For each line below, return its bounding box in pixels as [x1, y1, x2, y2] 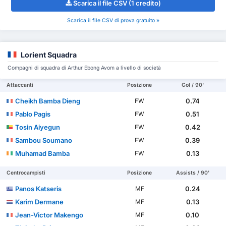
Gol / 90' [181, 81, 204, 88]
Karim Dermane [15, 197, 64, 206]
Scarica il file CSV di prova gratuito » [67, 17, 159, 24]
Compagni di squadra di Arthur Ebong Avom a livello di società [8, 64, 161, 71]
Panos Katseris [15, 184, 62, 193]
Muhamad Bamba [15, 149, 70, 157]
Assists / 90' [176, 169, 209, 176]
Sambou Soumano [15, 136, 73, 144]
